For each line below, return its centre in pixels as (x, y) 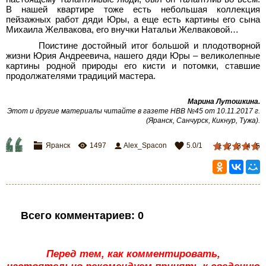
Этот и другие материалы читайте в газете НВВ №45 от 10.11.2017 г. (134, 111)
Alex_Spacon (145, 145)
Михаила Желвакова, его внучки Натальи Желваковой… (122, 29)
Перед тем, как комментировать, (133, 254)
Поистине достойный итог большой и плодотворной (149, 45)
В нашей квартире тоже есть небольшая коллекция (133, 9)
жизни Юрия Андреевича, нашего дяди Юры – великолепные (133, 56)
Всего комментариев (76, 216)
